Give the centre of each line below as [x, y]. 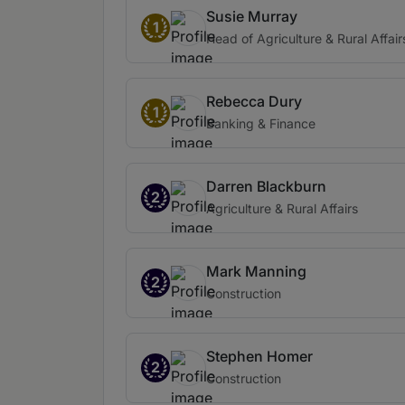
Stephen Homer [259, 356]
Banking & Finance [261, 123]
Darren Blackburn [266, 186]
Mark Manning [256, 271]
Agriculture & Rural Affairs [282, 208]
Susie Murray [252, 16]
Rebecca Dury [254, 101]
